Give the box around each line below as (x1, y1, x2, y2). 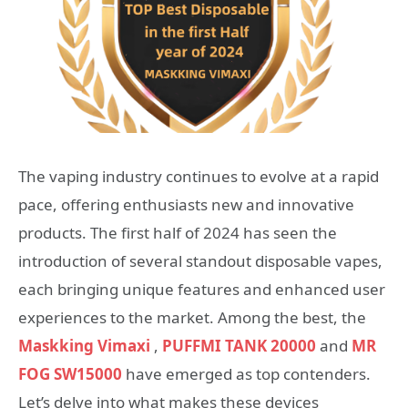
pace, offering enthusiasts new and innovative (18, 194, 354, 216)
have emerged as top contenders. (122, 363, 371, 385)
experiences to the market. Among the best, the (18, 307, 366, 329)
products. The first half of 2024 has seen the (18, 222, 337, 244)
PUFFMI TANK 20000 (162, 335, 316, 357)
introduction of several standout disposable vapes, (18, 250, 382, 272)
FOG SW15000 (18, 363, 122, 385)
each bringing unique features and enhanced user (18, 279, 385, 301)
